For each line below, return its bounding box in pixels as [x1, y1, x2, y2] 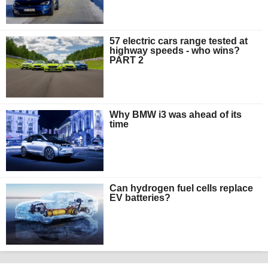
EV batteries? [109, 193, 171, 203]
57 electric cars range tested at [109, 36, 248, 47]
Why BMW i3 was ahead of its [109, 109, 242, 120]
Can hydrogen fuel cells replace [109, 183, 254, 194]
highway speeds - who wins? [109, 45, 240, 56]
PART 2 [109, 55, 144, 66]
